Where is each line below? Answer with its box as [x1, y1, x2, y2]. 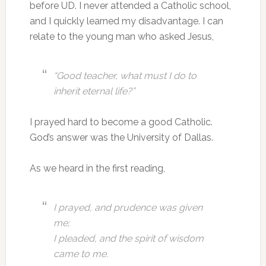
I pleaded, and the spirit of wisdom [53, 233, 204, 244]
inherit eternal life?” [53, 85, 135, 97]
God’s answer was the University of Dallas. [29, 132, 213, 143]
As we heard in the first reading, [29, 163, 165, 174]
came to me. [53, 248, 108, 259]
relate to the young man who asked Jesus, [29, 31, 214, 42]
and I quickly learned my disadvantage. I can [29, 15, 223, 27]
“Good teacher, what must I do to [53, 70, 197, 81]
